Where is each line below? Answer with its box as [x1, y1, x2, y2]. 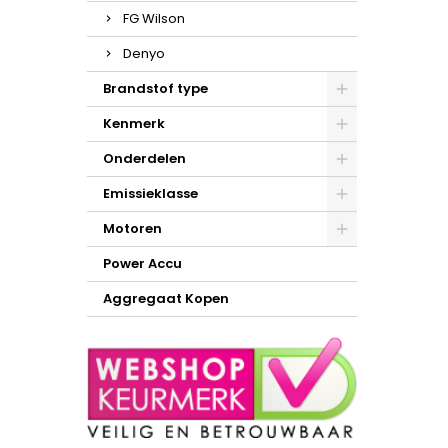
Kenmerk [103, 114, 165, 133]
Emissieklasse [103, 184, 198, 203]
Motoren [103, 219, 162, 238]
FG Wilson [123, 9, 185, 28]
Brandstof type [103, 79, 208, 98]
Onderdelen [103, 149, 186, 168]
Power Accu [103, 254, 182, 273]
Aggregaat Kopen [103, 289, 229, 308]
